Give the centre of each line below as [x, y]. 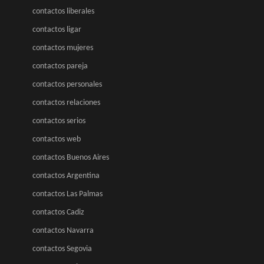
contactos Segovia [62, 249]
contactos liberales [63, 11]
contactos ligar [57, 30]
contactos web [57, 139]
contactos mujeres [63, 48]
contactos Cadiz [58, 212]
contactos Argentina [66, 176]
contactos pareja [60, 66]
